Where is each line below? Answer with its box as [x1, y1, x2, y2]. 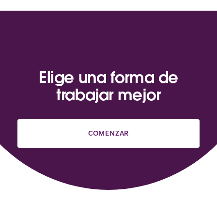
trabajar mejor [56, 84, 161, 105]
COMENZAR [88, 128, 129, 138]
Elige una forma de [39, 67, 178, 87]
